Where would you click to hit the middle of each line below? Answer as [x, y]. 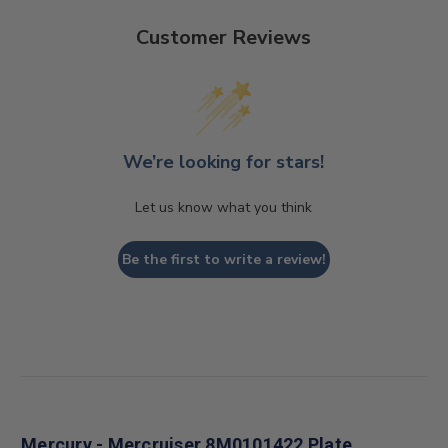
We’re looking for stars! [224, 161]
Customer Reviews [224, 37]
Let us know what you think [224, 207]
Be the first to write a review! [223, 259]
